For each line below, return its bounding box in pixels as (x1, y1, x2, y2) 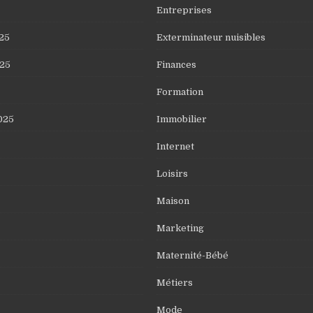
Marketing (156, 222, 204, 233)
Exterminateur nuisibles (156, 31, 265, 43)
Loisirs (156, 168, 188, 179)
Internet (156, 140, 194, 152)
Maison (156, 195, 189, 206)
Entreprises (156, 4, 212, 15)
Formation (156, 86, 203, 97)
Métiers (156, 277, 193, 288)
